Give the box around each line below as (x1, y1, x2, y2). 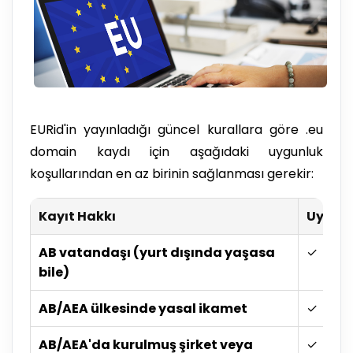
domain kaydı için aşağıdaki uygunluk (30, 142, 323, 161)
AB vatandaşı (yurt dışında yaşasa (39, 243, 275, 262)
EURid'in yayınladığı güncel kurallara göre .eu (30, 120, 323, 139)
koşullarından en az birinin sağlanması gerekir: (30, 164, 314, 183)
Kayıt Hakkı (39, 206, 116, 225)
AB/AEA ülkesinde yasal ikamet (39, 299, 247, 318)
